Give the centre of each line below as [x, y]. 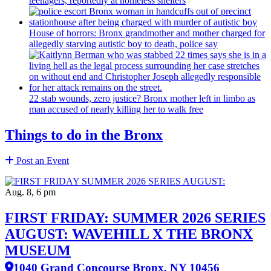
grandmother [149, 33]
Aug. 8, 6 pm [30, 192]
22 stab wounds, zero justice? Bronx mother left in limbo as [142, 98]
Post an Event [41, 160]
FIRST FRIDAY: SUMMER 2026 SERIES [135, 217]
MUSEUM [38, 250]
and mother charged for [219, 33]
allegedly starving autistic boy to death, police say [123, 44]
